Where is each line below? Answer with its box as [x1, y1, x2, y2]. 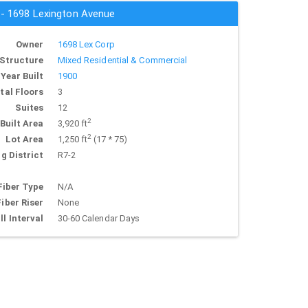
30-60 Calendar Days [57, 213, 140, 223]
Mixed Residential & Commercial [57, 55, 188, 65]
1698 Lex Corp [57, 39, 115, 49]
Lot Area [5, 134, 44, 144]
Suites [14, 102, 44, 113]
